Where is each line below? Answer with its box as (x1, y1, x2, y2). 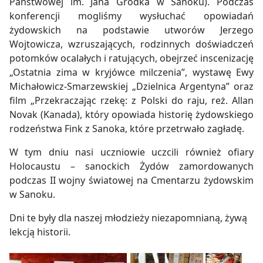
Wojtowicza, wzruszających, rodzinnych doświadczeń (9, 38, 254, 51)
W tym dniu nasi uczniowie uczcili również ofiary (9, 146, 254, 159)
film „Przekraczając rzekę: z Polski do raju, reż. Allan (9, 94, 254, 107)
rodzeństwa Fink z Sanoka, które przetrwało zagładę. (9, 122, 244, 136)
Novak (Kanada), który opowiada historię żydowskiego (9, 108, 254, 122)
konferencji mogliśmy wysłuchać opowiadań (9, 9, 254, 23)
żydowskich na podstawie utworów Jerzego (9, 23, 254, 37)
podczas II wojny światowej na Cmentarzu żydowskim (9, 174, 254, 187)
